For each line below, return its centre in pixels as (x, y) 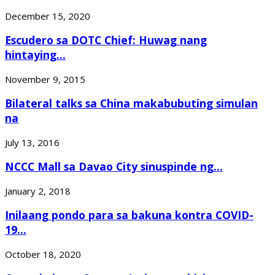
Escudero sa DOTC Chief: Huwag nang (106, 40)
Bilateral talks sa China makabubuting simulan (131, 103)
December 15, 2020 (48, 16)
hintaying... (35, 55)
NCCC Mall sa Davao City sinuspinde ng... (114, 167)
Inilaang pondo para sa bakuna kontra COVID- (129, 215)
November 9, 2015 (45, 79)
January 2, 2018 (38, 191)
